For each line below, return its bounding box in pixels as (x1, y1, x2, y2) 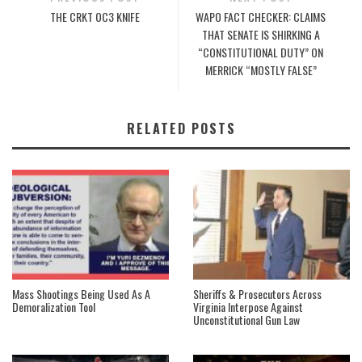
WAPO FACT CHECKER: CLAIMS (196, 7, 326, 25)
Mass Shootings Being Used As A (12, 285, 150, 303)
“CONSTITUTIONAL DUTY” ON (198, 43, 324, 61)
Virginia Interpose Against (193, 298, 303, 316)
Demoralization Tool (12, 298, 95, 316)
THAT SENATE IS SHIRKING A (201, 25, 320, 43)
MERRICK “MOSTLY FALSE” (204, 61, 317, 78)
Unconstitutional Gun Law (193, 311, 300, 329)
